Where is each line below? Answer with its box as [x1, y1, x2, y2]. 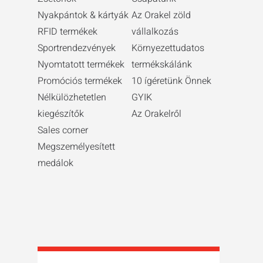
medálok [38, 156, 73, 170]
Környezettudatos [131, 41, 204, 55]
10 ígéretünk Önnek [131, 73, 211, 88]
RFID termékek [38, 24, 97, 39]
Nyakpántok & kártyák [38, 8, 129, 22]
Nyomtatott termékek [38, 57, 124, 72]
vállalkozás [131, 24, 178, 39]
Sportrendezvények [38, 41, 116, 55]
